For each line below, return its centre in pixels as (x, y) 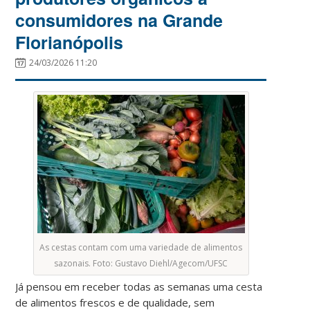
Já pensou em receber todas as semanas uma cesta (139, 286)
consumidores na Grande (119, 20)
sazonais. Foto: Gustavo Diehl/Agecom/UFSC (141, 263)
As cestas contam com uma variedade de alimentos (141, 247)
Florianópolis (70, 42)
